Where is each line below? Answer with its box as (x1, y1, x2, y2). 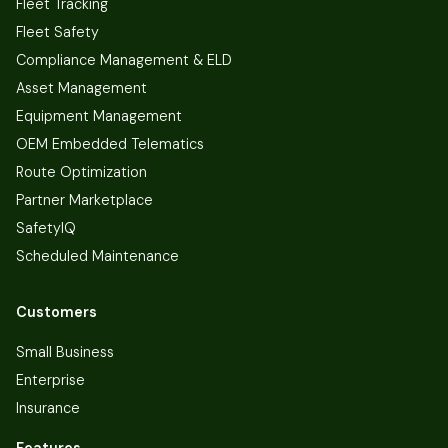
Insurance (16, 398, 80, 417)
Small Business (16, 342, 114, 361)
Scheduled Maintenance (16, 246, 179, 265)
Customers (16, 302, 97, 321)
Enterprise (16, 370, 85, 389)
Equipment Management (16, 106, 182, 125)
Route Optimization (16, 162, 147, 181)
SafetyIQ (16, 218, 76, 237)
